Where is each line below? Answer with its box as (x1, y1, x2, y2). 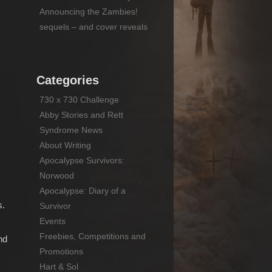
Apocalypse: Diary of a (39, 185, 126, 195)
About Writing (39, 140, 91, 150)
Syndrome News (39, 124, 103, 135)
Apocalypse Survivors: (39, 155, 124, 165)
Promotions (39, 246, 83, 256)
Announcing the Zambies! (39, 6, 138, 16)
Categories (36, 73, 99, 87)
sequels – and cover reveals (39, 21, 148, 32)
